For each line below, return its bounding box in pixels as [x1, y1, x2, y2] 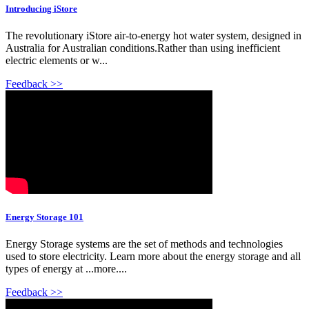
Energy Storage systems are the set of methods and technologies [6, 238, 283, 250]
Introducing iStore [6, 3, 77, 14]
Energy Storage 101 [6, 211, 83, 222]
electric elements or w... [6, 54, 108, 66]
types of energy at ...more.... [6, 263, 127, 275]
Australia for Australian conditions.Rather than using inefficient [6, 41, 280, 54]
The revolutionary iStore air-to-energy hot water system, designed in [6, 29, 301, 41]
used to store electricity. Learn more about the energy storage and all [6, 250, 301, 263]
